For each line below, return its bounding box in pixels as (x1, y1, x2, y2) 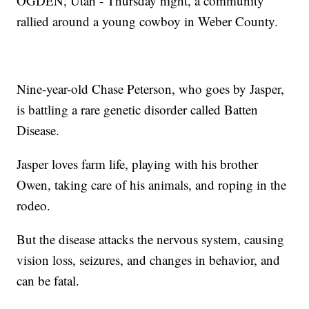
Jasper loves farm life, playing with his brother (17, 155, 259, 173)
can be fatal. (17, 272, 80, 290)
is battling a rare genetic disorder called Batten (17, 101, 259, 119)
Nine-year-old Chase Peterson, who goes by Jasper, (17, 80, 285, 98)
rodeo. (17, 197, 51, 215)
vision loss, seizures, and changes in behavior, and (17, 251, 281, 269)
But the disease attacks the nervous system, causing (17, 230, 285, 248)
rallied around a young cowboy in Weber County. (17, 12, 279, 30)
